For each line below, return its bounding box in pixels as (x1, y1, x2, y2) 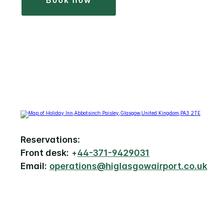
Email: (21, 161, 47, 172)
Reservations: (21, 134, 80, 145)
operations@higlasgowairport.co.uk (49, 161, 207, 172)
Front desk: (21, 148, 69, 158)
